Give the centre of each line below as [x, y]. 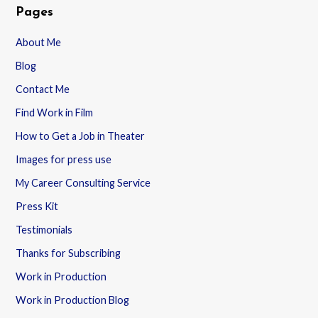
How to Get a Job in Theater [81, 136]
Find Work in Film [55, 112]
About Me [39, 42]
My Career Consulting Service [83, 182]
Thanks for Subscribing [68, 253]
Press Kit [37, 206]
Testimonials [44, 229]
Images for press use [64, 159]
